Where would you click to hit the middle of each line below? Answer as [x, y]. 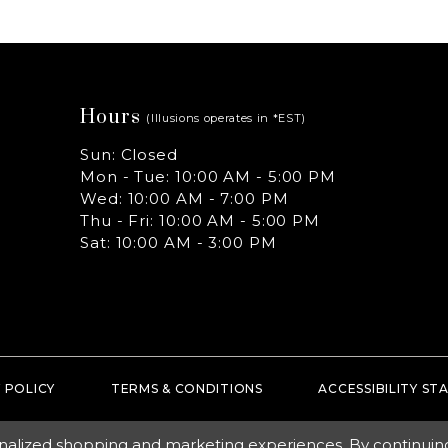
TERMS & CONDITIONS [186, 388]
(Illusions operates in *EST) [226, 117]
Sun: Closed [129, 154]
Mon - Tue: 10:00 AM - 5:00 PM [208, 176]
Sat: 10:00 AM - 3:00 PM [178, 242]
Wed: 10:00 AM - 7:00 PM [184, 198]
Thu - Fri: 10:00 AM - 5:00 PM [200, 220]
